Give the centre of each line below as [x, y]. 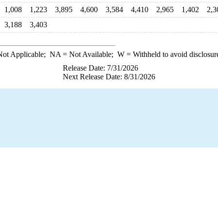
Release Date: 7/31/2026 [100, 68]
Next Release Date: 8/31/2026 [109, 77]
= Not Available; [89, 54]
